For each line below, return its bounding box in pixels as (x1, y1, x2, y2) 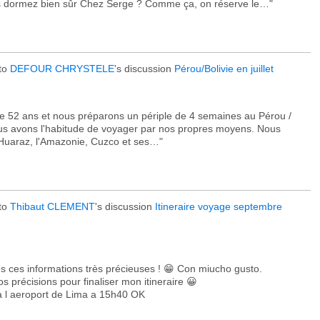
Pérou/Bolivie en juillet (174, 63, 274, 74)
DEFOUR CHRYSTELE (10, 63, 114, 74)
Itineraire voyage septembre (155, 201, 282, 212)
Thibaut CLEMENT (10, 201, 95, 212)
